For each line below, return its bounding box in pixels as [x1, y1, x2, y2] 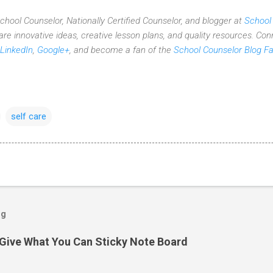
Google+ [37, 44, 69, 55]
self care [11, 110, 46, 122]
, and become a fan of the [69, 44, 174, 55]
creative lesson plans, [81, 29, 165, 41]
